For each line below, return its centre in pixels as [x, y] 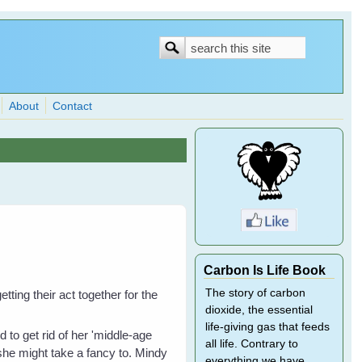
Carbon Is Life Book [264, 270]
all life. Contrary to [251, 344]
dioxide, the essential [259, 310]
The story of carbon [255, 293]
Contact [73, 106]
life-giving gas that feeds [267, 327]
